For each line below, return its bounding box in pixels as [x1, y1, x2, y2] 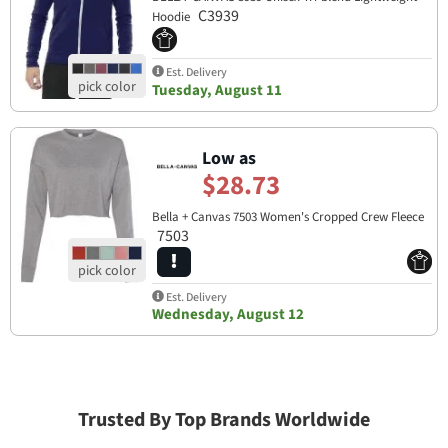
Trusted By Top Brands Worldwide [78, 406, 370, 435]
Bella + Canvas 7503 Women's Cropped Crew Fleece [151, 207, 424, 226]
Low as [201, 146, 256, 172]
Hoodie [151, 8, 193, 27]
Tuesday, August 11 [151, 79, 282, 101]
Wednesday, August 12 [151, 304, 304, 326]
